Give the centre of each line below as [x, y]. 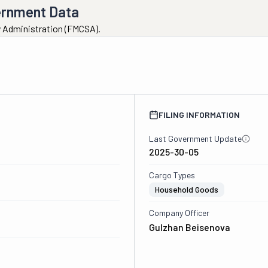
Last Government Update [195, 138]
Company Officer [179, 213]
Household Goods [186, 189]
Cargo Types [172, 175]
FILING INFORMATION [199, 115]
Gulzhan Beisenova [189, 227]
